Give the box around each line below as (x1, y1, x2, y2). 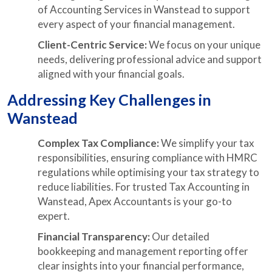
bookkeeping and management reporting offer (38, 245, 248, 257)
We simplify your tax (161, 137, 254, 149)
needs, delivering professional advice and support (38, 53, 262, 66)
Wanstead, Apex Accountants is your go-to (38, 195, 232, 208)
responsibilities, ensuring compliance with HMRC (38, 151, 257, 164)
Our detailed (152, 230, 209, 243)
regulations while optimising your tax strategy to (38, 166, 259, 178)
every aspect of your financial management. (38, 18, 235, 30)
